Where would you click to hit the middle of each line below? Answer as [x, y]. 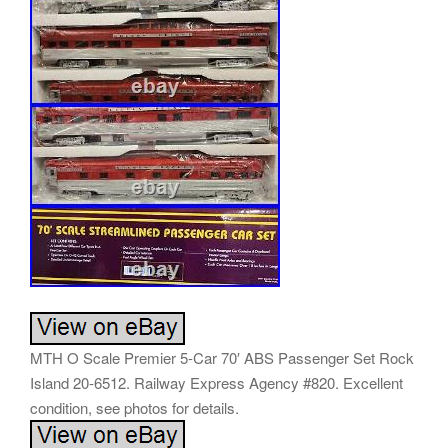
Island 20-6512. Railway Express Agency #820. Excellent [216, 383]
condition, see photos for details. [134, 408]
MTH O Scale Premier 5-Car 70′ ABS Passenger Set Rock [222, 358]
